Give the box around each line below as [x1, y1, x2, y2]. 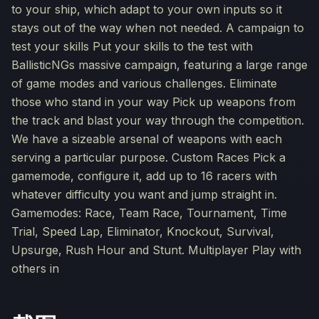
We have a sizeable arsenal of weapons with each [11, 132, 282, 146]
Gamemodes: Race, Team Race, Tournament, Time [11, 206, 287, 220]
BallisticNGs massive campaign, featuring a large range [11, 58, 308, 72]
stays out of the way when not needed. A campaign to [11, 21, 304, 35]
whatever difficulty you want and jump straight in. [11, 187, 277, 202]
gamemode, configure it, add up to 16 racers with [11, 169, 277, 183]
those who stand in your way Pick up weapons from [11, 95, 296, 109]
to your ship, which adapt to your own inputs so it [11, 2, 282, 16]
